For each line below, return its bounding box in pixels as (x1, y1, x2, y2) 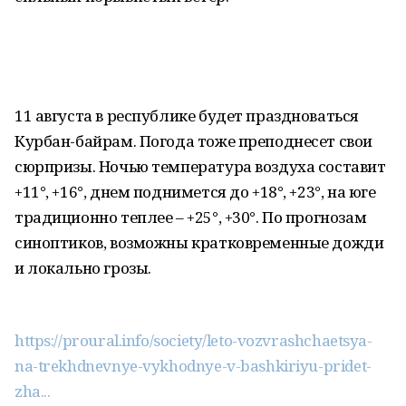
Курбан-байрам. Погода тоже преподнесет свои (14, 130, 372, 151)
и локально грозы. (14, 257, 151, 278)
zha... (14, 381, 51, 401)
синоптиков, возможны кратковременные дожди (14, 232, 384, 253)
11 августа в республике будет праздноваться (14, 105, 359, 126)
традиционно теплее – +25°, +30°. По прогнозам (14, 207, 367, 227)
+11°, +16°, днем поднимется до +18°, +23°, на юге (14, 181, 376, 202)
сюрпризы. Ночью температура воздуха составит (14, 156, 386, 177)
